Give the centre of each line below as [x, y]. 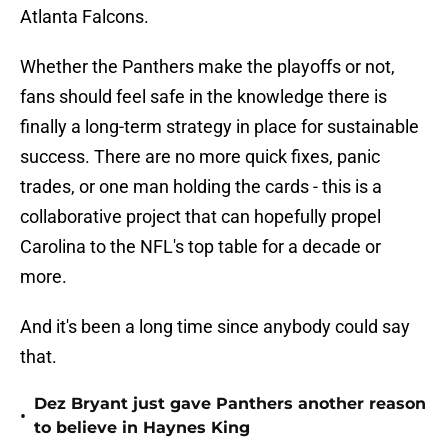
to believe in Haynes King [142, 428]
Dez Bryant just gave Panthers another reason [230, 404]
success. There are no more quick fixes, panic [200, 157]
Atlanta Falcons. [84, 17]
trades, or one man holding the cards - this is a [201, 187]
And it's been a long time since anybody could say [215, 327]
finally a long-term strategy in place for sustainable [219, 127]
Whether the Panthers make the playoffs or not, [207, 67]
